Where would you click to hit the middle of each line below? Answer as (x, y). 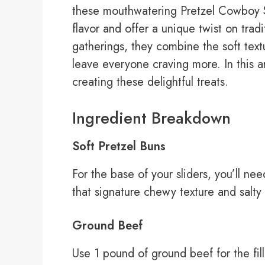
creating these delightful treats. (150, 82)
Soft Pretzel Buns (119, 147)
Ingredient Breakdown (151, 118)
